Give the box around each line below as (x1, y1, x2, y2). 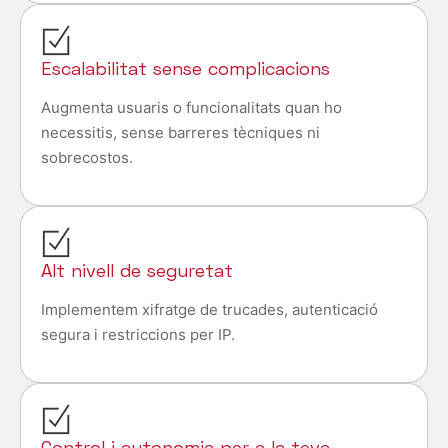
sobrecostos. (41, 148, 133, 168)
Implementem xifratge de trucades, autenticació (41, 300, 378, 320)
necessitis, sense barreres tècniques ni (41, 123, 320, 143)
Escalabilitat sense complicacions (41, 57, 330, 80)
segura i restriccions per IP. (41, 325, 235, 345)
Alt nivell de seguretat (41, 259, 233, 282)
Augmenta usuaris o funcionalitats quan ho (41, 98, 342, 118)
